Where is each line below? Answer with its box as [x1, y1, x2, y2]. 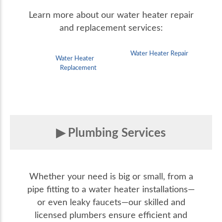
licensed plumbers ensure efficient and [35, 209, 187, 221]
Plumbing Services [68, 124, 166, 141]
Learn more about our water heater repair [28, 8, 194, 21]
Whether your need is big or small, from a [29, 170, 193, 182]
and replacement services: [59, 21, 163, 34]
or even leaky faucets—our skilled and [37, 196, 185, 208]
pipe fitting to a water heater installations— [27, 183, 195, 195]
